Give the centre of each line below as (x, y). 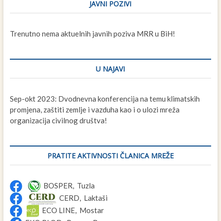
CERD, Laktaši (82, 198)
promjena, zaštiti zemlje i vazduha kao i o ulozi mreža (94, 109)
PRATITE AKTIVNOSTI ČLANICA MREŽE (110, 155)
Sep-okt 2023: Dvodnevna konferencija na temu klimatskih (105, 98)
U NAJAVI (110, 69)
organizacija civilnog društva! (58, 120)
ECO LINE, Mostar (71, 210)
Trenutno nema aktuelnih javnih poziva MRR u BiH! (92, 33)
